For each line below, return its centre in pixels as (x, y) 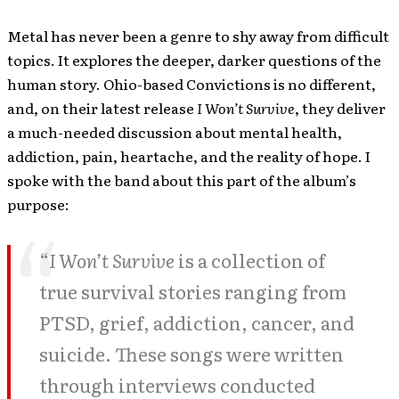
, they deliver (340, 108)
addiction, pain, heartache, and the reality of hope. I (189, 156)
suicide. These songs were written (191, 354)
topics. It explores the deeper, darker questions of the (194, 60)
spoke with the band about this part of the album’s (182, 180)
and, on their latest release (102, 108)
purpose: (38, 204)
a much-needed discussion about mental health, (175, 132)
